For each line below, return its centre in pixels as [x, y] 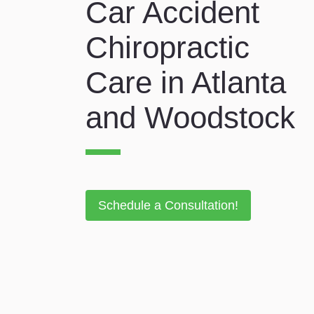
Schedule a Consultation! [168, 205]
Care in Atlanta [186, 82]
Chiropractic [168, 47]
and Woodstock [190, 117]
